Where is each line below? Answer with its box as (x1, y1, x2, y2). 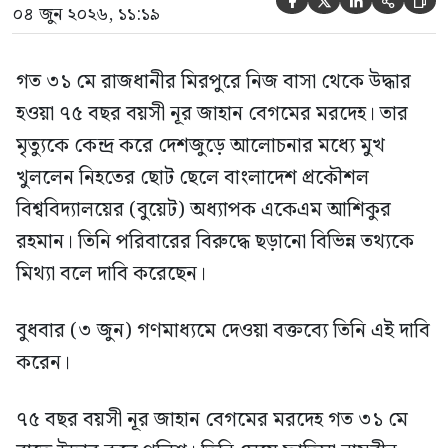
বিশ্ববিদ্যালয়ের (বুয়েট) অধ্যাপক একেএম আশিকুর (16, 194, 391, 227)
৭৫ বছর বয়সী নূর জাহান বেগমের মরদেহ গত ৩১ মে (16, 404, 408, 437)
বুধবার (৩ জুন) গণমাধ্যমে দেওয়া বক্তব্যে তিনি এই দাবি (16, 315, 430, 348)
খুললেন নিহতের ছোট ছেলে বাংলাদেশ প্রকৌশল (16, 162, 369, 195)
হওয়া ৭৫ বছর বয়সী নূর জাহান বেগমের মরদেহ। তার (16, 98, 408, 131)
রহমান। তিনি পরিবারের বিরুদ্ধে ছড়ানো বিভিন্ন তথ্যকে (16, 226, 414, 259)
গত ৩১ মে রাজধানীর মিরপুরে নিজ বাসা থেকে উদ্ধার (16, 66, 411, 99)
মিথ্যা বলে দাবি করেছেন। (16, 258, 206, 291)
